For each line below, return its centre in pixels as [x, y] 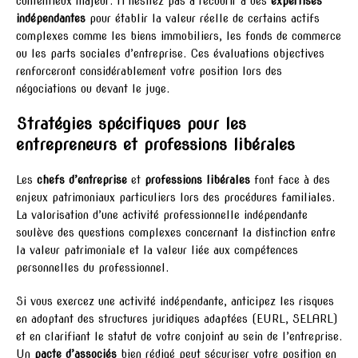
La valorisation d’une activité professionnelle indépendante [162, 215]
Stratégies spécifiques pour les [131, 123]
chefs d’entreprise [82, 179]
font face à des [290, 179]
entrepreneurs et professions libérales [155, 144]
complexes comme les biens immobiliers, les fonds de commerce [179, 36]
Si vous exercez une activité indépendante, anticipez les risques [175, 301]
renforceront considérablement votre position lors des [149, 71]
